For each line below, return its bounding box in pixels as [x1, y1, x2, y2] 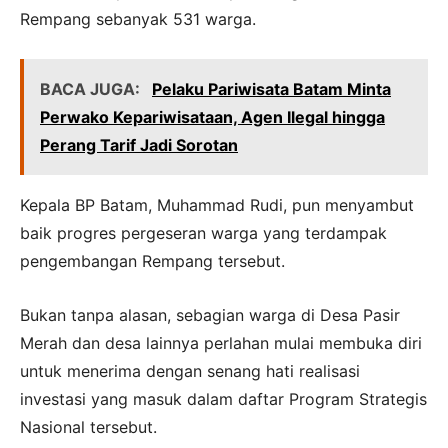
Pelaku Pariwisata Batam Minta [152, 78, 391, 99]
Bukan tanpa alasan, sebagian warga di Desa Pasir [20, 304, 400, 325]
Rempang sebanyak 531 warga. [20, 8, 256, 29]
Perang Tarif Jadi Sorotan [40, 134, 238, 155]
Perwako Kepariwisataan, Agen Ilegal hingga [40, 106, 385, 127]
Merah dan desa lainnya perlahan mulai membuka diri [20, 332, 422, 353]
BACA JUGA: [40, 78, 144, 99]
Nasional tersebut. [20, 416, 157, 437]
